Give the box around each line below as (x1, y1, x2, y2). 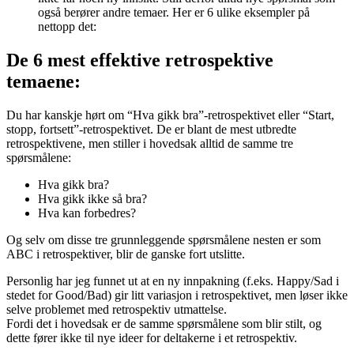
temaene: (6, 71, 81, 92)
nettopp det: (38, 20, 96, 34)
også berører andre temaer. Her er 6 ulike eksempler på (38, 6, 310, 20)
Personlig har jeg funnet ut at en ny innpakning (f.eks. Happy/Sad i (6, 274, 339, 288)
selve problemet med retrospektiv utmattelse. (6, 303, 227, 317)
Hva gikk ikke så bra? (38, 192, 147, 206)
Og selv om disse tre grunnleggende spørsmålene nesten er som (6, 233, 321, 247)
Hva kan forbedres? (38, 206, 136, 220)
